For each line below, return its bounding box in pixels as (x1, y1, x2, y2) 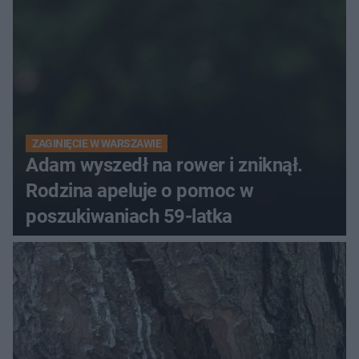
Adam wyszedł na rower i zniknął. (26, 154, 303, 177)
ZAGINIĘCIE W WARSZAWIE (32, 137, 162, 151)
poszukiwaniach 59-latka (26, 205, 232, 228)
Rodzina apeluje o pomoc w (26, 179, 254, 203)
